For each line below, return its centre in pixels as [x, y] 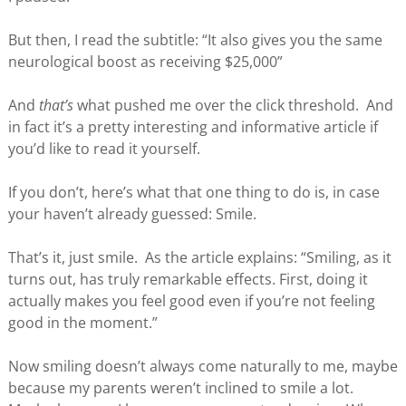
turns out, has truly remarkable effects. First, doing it [188, 280]
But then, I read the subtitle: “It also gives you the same [195, 40]
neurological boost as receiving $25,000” [145, 62]
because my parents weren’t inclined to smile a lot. [182, 388]
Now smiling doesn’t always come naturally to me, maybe [203, 367]
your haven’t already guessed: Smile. [132, 214]
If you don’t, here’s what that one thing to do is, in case [193, 193]
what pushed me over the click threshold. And [233, 106]
